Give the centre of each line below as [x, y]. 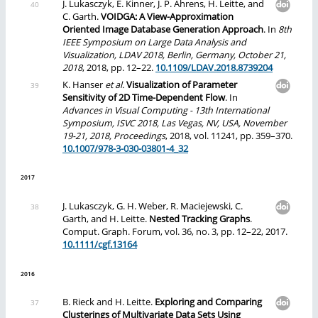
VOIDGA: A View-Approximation [167, 16]
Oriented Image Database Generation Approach [163, 29]
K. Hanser [84, 84]
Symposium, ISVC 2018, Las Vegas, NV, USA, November [175, 123]
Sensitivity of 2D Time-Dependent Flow [144, 97]
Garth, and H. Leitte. [106, 219]
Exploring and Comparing [208, 302]
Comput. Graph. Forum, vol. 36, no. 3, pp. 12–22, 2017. [175, 231]
